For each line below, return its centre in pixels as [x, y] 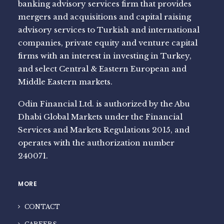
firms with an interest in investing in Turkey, [105, 56]
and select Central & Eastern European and [102, 69]
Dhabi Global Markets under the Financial [100, 117]
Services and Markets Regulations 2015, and [104, 130]
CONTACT [42, 207]
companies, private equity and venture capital [108, 43]
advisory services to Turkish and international [109, 30]
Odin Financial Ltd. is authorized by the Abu [104, 104]
